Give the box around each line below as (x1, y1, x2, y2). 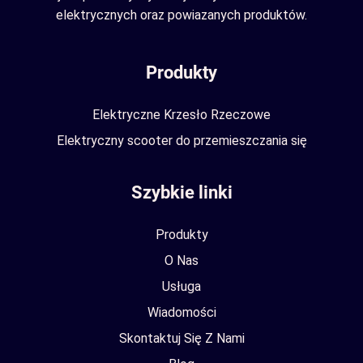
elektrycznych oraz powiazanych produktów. (56, 7, 307, 23)
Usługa (162, 279, 201, 294)
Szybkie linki (130, 182, 233, 203)
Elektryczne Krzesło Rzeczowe (92, 107, 271, 122)
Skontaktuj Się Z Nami (118, 331, 245, 346)
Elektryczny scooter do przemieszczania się (56, 133, 307, 148)
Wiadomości (147, 305, 216, 320)
